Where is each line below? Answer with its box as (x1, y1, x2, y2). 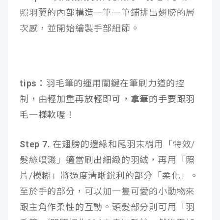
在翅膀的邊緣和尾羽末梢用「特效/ (50, 139, 195, 150)
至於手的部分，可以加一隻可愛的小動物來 (20, 186, 195, 197)
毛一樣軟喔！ (20, 110, 75, 120)
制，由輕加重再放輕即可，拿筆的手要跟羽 (20, 94, 195, 105)
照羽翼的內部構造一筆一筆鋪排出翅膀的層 (20, 7, 195, 18)
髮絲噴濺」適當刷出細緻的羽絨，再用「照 (20, 155, 195, 165)
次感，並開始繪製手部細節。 (20, 23, 140, 34)
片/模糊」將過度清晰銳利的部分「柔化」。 (20, 170, 199, 181)
